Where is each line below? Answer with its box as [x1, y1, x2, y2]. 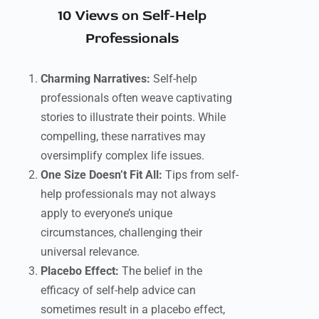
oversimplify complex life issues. [41, 149, 204, 162]
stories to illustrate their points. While [41, 110, 226, 124]
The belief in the [119, 264, 202, 278]
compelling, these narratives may [41, 130, 206, 143]
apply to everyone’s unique [41, 206, 172, 220]
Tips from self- [162, 168, 239, 182]
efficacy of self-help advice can [41, 283, 196, 297]
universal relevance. [41, 245, 140, 258]
